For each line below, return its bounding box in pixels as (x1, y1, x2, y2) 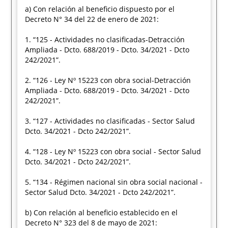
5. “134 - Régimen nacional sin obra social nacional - (25, 177, 203, 187)
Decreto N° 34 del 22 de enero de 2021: (25, 14, 159, 24)
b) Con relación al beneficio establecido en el (25, 208, 178, 217)
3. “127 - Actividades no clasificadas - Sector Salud (25, 116, 195, 126)
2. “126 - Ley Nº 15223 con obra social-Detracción (25, 75, 191, 85)
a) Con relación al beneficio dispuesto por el (25, 4, 175, 14)
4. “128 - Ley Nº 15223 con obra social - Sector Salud (25, 147, 202, 156)
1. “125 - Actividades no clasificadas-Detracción (25, 35, 185, 44)
